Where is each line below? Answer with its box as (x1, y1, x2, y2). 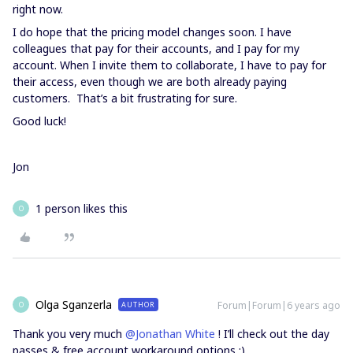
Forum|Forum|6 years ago (217, 299, 340, 312)
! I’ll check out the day (215, 326, 329, 341)
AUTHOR (121, 299, 155, 310)
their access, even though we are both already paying (13, 74, 287, 89)
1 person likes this (35, 201, 128, 216)
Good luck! (13, 113, 66, 128)
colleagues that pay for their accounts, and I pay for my (13, 41, 299, 56)
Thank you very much (13, 326, 125, 341)
